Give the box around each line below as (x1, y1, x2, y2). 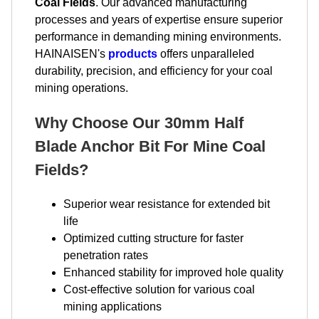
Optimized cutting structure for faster (63, 232, 244, 244)
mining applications (63, 300, 162, 313)
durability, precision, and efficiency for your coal (35, 65, 273, 77)
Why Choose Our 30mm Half (35, 114, 244, 132)
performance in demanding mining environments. (35, 31, 281, 43)
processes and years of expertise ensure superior (35, 14, 283, 26)
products (108, 48, 157, 60)
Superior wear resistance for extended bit (63, 198, 270, 210)
